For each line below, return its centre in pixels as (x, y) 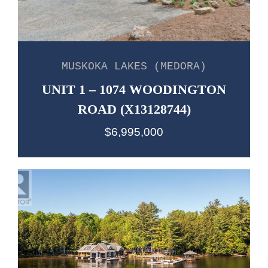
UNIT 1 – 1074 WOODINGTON (134, 89)
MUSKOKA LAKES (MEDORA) (134, 66)
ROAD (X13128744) (134, 109)
